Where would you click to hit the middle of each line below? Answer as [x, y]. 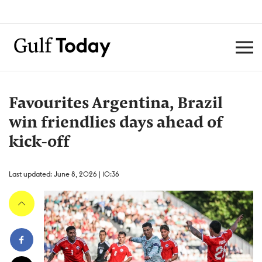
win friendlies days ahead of [116, 123]
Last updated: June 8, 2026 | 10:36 [64, 174]
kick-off [39, 143]
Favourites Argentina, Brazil [116, 104]
